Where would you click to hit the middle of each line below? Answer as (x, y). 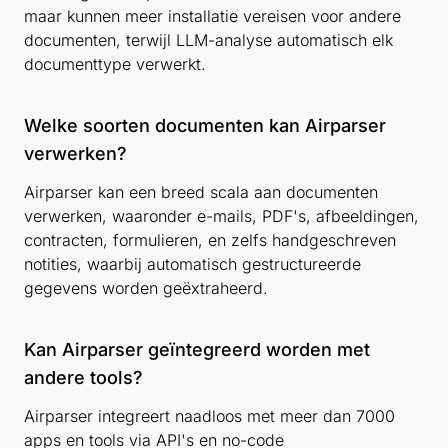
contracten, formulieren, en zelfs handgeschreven (210, 239)
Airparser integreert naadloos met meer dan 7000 (209, 415)
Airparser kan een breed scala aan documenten (201, 191)
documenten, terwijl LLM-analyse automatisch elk (208, 39)
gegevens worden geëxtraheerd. (146, 287)
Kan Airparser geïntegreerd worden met (197, 349)
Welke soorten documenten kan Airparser (205, 125)
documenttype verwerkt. (115, 63)
